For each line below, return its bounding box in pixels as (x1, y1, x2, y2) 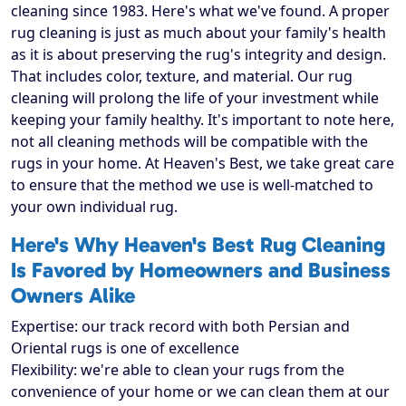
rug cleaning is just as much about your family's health (11, 23, 386, 43)
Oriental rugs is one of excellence (11, 338, 239, 359)
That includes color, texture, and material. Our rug (11, 66, 353, 87)
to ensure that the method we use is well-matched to (11, 175, 373, 196)
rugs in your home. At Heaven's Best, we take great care (11, 153, 394, 174)
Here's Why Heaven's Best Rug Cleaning (11, 232, 385, 258)
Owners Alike (11, 283, 135, 309)
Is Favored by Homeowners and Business (11, 257, 391, 284)
